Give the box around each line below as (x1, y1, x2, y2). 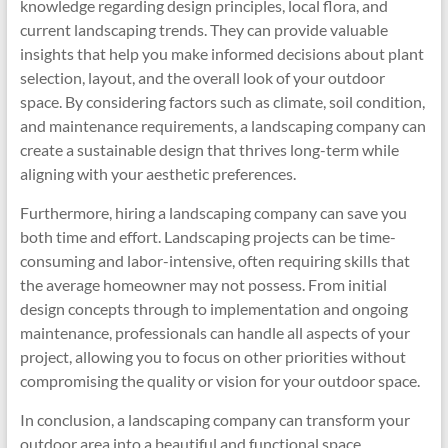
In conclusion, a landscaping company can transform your (19, 410, 410, 429)
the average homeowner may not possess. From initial (19, 275, 387, 294)
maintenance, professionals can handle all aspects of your (19, 323, 410, 342)
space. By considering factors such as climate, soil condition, (19, 92, 425, 111)
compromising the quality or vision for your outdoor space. (19, 371, 420, 390)
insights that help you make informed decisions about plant (19, 44, 424, 63)
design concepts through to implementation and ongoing (19, 299, 408, 318)
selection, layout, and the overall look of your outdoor (19, 68, 385, 87)
